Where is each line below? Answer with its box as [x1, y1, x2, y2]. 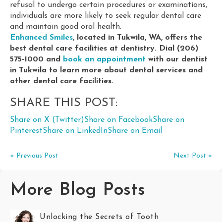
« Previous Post [10, 152, 58, 160]
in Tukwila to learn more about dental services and [10, 66, 203, 74]
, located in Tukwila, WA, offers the [73, 34, 202, 42]
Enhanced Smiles [10, 34, 73, 42]
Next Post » [173, 152, 212, 160]
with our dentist [146, 55, 208, 63]
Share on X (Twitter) [10, 116, 84, 124]
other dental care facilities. [10, 77, 113, 85]
